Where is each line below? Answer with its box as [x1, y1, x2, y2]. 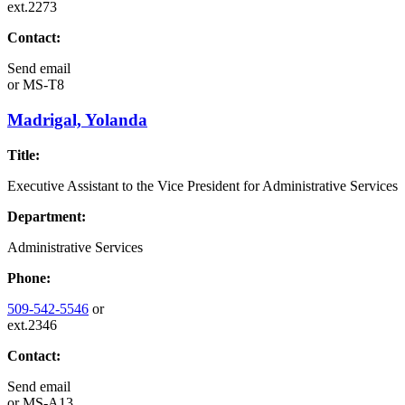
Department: [7, 208, 86, 224]
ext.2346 [7, 316, 57, 333]
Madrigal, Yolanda [7, 110, 147, 130]
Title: [7, 146, 40, 163]
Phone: [7, 269, 51, 286]
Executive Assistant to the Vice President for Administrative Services [7, 177, 398, 193]
